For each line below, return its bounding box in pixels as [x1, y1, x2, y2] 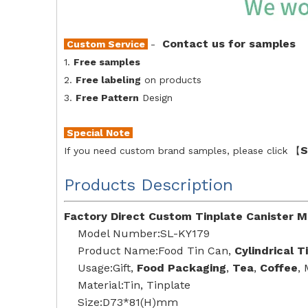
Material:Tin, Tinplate [78, 278, 190, 291]
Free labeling [76, 74, 141, 85]
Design [139, 92, 173, 103]
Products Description [64, 175, 233, 195]
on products [141, 74, 201, 85]
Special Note [64, 127, 133, 138]
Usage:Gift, [78, 261, 137, 274]
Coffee [260, 261, 298, 274]
